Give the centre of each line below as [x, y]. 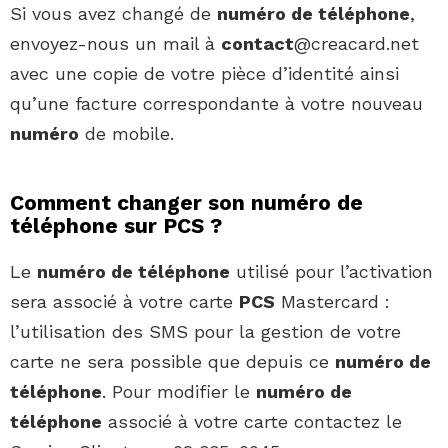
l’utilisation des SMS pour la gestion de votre [205, 332]
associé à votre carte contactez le [252, 422]
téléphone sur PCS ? [116, 226]
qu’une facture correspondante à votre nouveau [216, 104]
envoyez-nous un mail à [115, 44]
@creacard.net [356, 44]
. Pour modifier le [179, 392]
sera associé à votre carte [124, 302]
